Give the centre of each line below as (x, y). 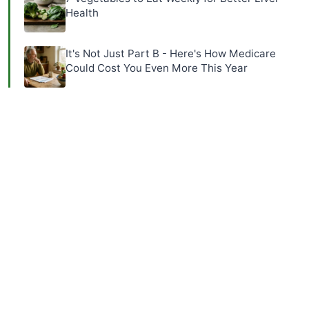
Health (82, 13)
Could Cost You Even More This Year (157, 68)
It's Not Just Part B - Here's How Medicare (171, 53)
